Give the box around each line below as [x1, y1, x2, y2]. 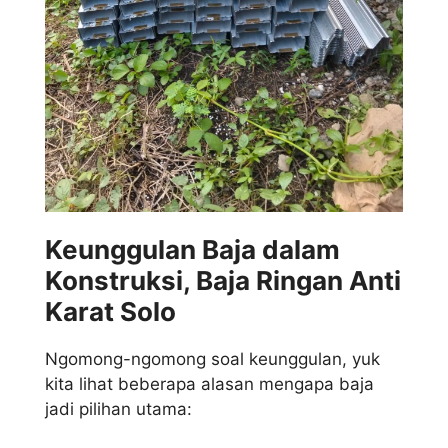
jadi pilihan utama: [45, 399, 192, 420]
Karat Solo [45, 296, 176, 328]
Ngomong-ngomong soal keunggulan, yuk [45, 349, 380, 370]
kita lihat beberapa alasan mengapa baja [45, 374, 374, 395]
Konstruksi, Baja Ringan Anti [45, 265, 401, 297]
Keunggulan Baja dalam [45, 234, 340, 266]
